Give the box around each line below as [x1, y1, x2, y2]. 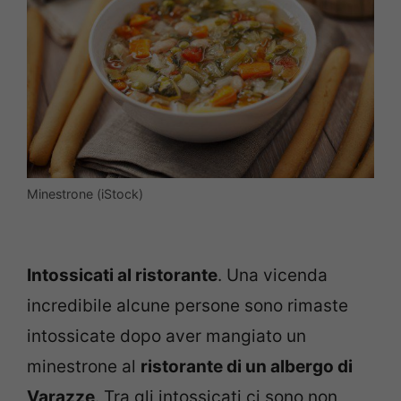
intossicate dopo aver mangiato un [27, 326, 306, 347]
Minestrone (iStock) [27, 185, 143, 201]
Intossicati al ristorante [27, 265, 218, 286]
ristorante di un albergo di [141, 356, 353, 378]
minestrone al [27, 356, 141, 378]
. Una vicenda [218, 265, 328, 286]
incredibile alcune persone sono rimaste [27, 295, 348, 317]
